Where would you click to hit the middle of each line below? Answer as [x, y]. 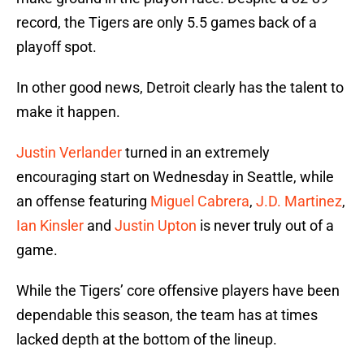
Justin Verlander [69, 153]
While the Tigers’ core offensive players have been [178, 291]
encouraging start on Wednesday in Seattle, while [175, 177]
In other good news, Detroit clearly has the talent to [180, 88]
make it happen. [68, 112]
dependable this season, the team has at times [167, 315]
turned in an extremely [196, 153]
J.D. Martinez [299, 201]
